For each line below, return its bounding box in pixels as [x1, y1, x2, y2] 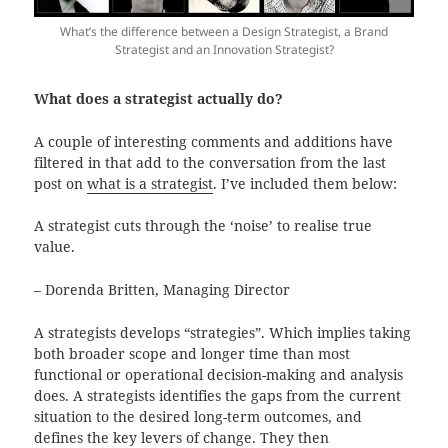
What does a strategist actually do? [34, 90, 284, 109]
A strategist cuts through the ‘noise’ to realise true [34, 217, 373, 236]
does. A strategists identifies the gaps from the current [34, 386, 402, 405]
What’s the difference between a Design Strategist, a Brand [60, 23, 388, 41]
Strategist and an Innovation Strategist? [114, 41, 334, 59]
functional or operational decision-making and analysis [34, 365, 404, 384]
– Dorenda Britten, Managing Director [34, 281, 291, 300]
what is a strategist [87, 174, 214, 193]
